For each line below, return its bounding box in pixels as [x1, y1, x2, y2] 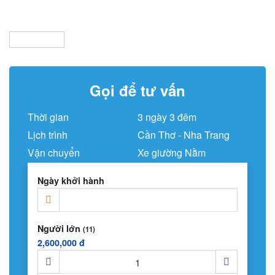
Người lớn [37, 222, 80, 235]
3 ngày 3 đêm [137, 110, 196, 125]
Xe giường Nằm [137, 145, 206, 160]
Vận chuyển [28, 145, 80, 160]
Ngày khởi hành [37, 174, 104, 187]
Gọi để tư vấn [90, 80, 185, 101]
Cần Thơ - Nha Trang [137, 128, 230, 142]
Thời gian [28, 110, 69, 125]
